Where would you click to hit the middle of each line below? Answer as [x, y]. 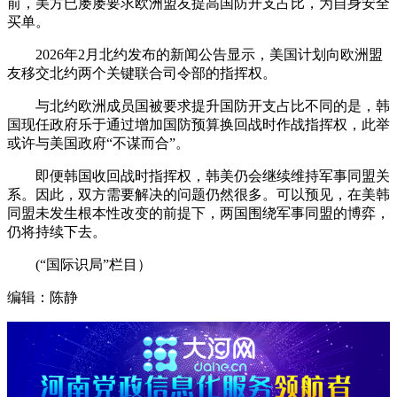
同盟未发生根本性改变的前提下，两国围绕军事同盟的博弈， [198, 214]
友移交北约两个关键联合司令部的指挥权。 [142, 74]
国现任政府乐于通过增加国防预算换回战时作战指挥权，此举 [198, 125]
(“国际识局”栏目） [79, 265]
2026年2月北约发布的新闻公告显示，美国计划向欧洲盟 [195, 55]
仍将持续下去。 [57, 232]
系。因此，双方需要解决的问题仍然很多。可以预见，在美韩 [198, 195]
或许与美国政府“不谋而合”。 [98, 144]
